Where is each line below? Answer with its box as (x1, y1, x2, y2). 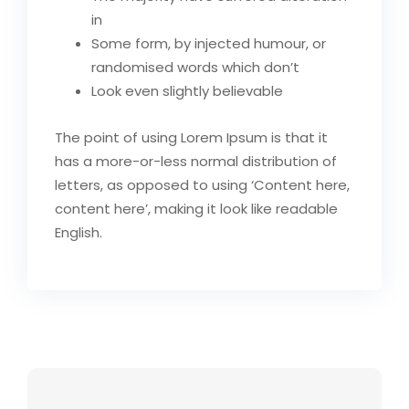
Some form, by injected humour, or (91, 33, 326, 53)
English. (55, 222, 102, 242)
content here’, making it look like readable (55, 198, 338, 218)
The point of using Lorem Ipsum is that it (55, 127, 328, 147)
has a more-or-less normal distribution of (55, 151, 337, 171)
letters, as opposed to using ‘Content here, (55, 174, 350, 194)
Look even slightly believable (91, 80, 283, 100)
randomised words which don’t (91, 57, 299, 77)
